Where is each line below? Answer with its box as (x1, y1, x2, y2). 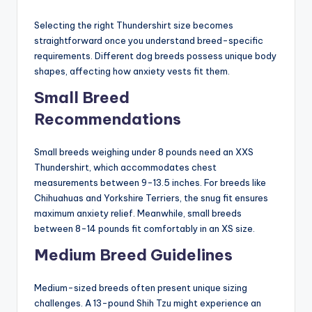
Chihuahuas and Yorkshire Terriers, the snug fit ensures (34, 192, 268, 203)
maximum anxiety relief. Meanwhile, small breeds (34, 207, 242, 219)
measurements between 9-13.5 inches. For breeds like (34, 176, 266, 188)
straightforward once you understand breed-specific (34, 34, 263, 46)
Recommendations (34, 109, 181, 129)
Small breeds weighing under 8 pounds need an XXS (34, 146, 253, 157)
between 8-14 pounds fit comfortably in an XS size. (34, 222, 255, 234)
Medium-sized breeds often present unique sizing (34, 281, 247, 293)
